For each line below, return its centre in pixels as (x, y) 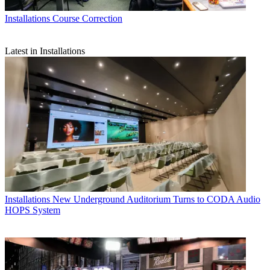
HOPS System (33, 210)
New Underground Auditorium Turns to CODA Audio (156, 199)
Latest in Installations (45, 51)
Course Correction (87, 18)
